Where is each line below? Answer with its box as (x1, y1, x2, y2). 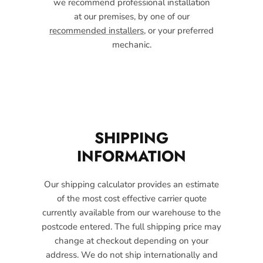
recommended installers (49, 24, 144, 36)
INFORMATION (77, 144, 186, 167)
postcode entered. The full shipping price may (42, 220, 221, 232)
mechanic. (112, 38, 151, 50)
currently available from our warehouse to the (42, 206, 221, 218)
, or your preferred (144, 24, 214, 36)
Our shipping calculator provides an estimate (44, 178, 219, 190)
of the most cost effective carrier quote (56, 192, 207, 204)
